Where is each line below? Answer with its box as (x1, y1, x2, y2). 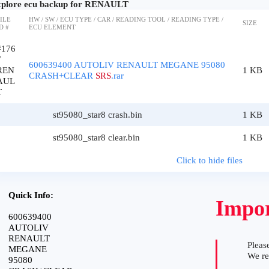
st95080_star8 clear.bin (53, 133, 140, 142)
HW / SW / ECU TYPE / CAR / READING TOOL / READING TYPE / (29, 16, 223, 23)
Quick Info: (8, 190, 53, 200)
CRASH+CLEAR (29, 71, 95, 80)
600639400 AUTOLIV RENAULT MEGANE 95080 (29, 60, 225, 70)
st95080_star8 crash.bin (53, 110, 142, 119)
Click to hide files (177, 156, 243, 165)
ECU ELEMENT (29, 23, 76, 31)
